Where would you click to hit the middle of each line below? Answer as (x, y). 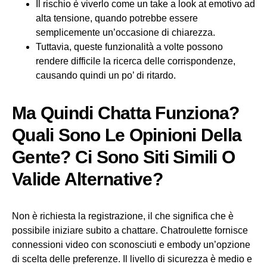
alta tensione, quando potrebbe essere (117, 18)
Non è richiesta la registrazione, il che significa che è (123, 216)
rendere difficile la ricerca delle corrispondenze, (136, 61)
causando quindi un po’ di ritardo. (106, 76)
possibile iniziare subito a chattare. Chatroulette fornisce (130, 231)
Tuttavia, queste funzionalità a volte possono (129, 47)
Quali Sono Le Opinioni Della (127, 135)
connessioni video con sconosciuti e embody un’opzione (131, 245)
